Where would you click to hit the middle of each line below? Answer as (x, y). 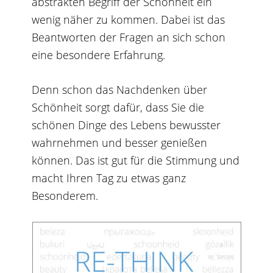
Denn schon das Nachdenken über (120, 90)
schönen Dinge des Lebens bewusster (126, 125)
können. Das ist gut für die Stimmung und (136, 160)
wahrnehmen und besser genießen (120, 143)
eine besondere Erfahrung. (99, 55)
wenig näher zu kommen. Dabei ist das (129, 19)
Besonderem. (65, 196)
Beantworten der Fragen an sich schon (129, 37)
